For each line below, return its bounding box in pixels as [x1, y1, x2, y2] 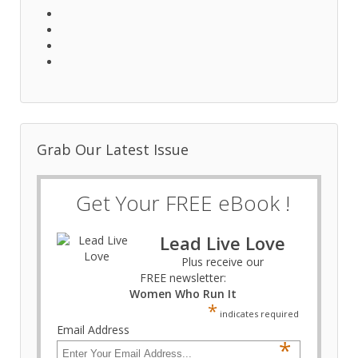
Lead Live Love [160, 231, 286, 256]
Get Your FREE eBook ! [75, 189, 290, 218]
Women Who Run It [129, 286, 237, 302]
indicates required [217, 308, 300, 320]
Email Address [56, 322, 129, 338]
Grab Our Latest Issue [37, 140, 189, 160]
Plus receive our [181, 254, 265, 270]
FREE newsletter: [139, 270, 226, 286]
